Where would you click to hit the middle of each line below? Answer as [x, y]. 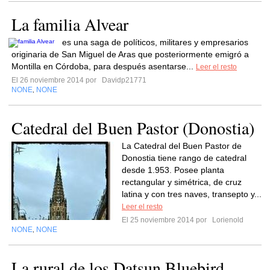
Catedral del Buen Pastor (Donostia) [133, 128]
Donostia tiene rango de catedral [184, 158]
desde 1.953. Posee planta [173, 170]
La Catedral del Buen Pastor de [182, 146]
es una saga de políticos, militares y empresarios [155, 42]
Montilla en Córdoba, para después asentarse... [104, 66]
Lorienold [227, 220]
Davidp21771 [123, 80]
